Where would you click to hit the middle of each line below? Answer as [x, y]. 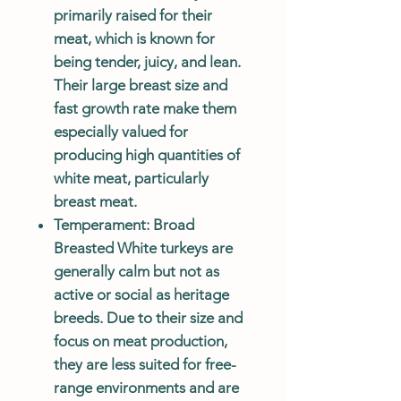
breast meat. [95, 201]
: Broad [170, 224]
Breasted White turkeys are [143, 247]
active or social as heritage [141, 294]
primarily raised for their [133, 15]
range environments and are [146, 387]
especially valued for [121, 131]
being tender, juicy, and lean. [147, 61]
